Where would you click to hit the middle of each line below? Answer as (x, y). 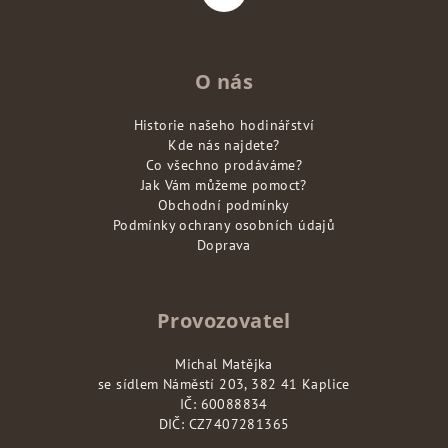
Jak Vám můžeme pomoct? (224, 185)
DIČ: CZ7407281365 (224, 424)
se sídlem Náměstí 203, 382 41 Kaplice (224, 384)
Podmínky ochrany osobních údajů (224, 225)
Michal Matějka (224, 364)
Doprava (224, 245)
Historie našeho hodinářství (224, 125)
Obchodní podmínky (224, 205)
